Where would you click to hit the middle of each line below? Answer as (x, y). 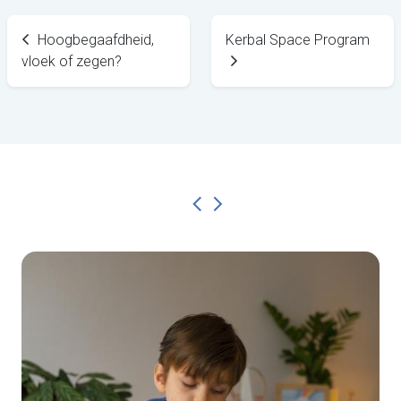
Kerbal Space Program (298, 40)
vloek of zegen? (72, 61)
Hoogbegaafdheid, (96, 40)
